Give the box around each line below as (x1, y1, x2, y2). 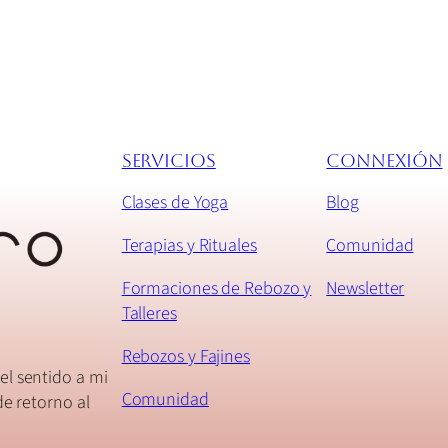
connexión (326, 150, 443, 172)
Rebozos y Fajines (121, 344, 250, 370)
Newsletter (326, 276, 405, 302)
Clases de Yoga (121, 190, 229, 216)
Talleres (121, 301, 177, 327)
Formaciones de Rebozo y (121, 276, 312, 302)
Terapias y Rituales (121, 233, 257, 259)
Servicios (121, 150, 216, 172)
